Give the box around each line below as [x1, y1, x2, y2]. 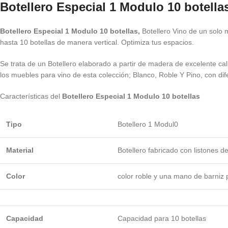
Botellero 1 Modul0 [118, 120, 178, 128]
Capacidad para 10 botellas [118, 214, 206, 222]
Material [6, 146, 34, 154]
